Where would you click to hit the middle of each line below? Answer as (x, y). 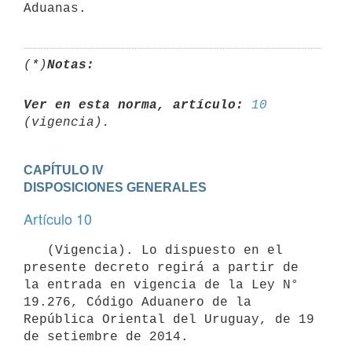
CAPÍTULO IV (64, 170)
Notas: (71, 65)
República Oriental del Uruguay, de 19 (169, 319)
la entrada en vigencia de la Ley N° (161, 285)
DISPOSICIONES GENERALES (115, 187)
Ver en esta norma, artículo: (134, 105)
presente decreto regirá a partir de (161, 268)
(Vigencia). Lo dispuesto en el (35, 250)
